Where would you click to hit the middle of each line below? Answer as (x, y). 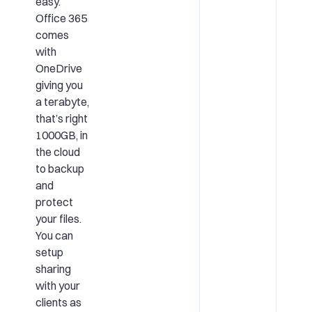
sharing (53, 268)
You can (54, 235)
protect (54, 202)
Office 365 (61, 18)
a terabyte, (62, 101)
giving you (59, 85)
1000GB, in (61, 135)
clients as (58, 302)
